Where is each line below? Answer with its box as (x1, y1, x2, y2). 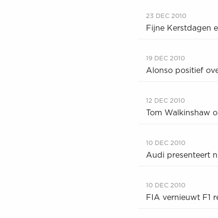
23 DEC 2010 (146, 13, 186, 20)
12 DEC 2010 (146, 98, 185, 105)
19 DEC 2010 (146, 55, 185, 62)
